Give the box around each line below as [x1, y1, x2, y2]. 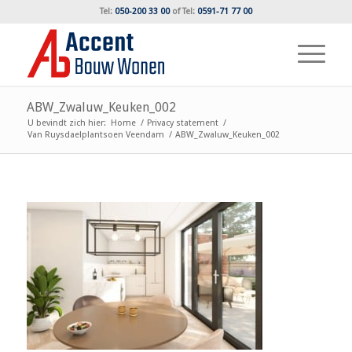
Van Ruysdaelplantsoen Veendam [27, 130, 164, 140]
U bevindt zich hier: [27, 118, 106, 128]
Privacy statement [146, 118, 218, 128]
